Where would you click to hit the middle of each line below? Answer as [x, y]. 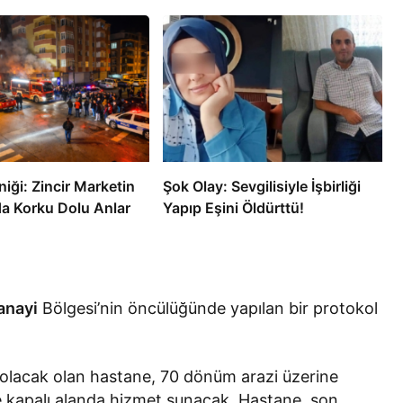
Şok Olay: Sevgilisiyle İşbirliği [261, 186]
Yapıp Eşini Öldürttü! [233, 207]
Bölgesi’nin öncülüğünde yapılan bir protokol [208, 308]
